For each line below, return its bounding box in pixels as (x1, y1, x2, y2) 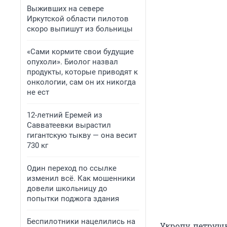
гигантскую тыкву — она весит (27, 131, 137, 140)
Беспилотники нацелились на (27, 217, 135, 226)
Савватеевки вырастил (27, 121, 111, 130)
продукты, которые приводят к (27, 67, 138, 77)
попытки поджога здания (27, 194, 119, 203)
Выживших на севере (27, 4, 104, 13)
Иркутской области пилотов (27, 14, 129, 23)
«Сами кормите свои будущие (27, 47, 134, 56)
